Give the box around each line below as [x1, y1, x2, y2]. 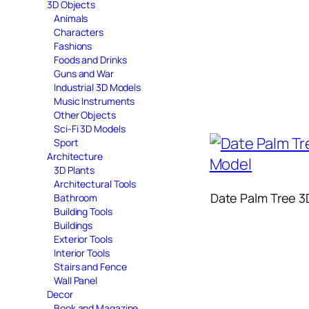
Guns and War [54, 66, 114, 80]
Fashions [54, 39, 92, 52]
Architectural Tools [54, 177, 137, 190]
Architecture [47, 149, 103, 163]
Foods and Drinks [54, 52, 127, 66]
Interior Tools [54, 246, 110, 259]
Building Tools [54, 204, 112, 218]
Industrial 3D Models [54, 80, 141, 94]
